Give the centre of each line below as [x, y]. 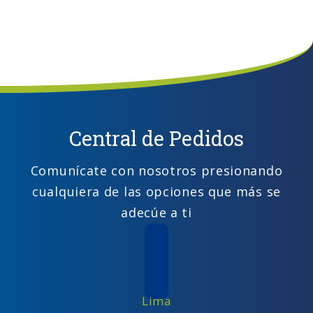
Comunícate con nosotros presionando [156, 170]
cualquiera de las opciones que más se [156, 191]
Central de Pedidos [156, 138]
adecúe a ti [156, 212]
